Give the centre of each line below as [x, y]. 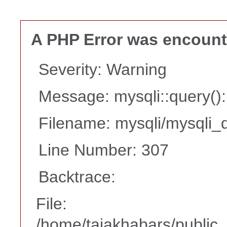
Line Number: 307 [104, 150]
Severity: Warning [103, 69]
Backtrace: [77, 177]
